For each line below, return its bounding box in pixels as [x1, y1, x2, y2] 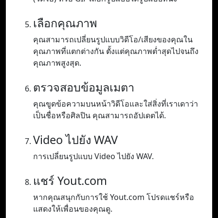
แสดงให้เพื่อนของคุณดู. [33, 203, 112, 215]
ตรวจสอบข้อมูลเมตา [33, 79, 134, 95]
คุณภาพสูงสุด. [33, 57, 81, 69]
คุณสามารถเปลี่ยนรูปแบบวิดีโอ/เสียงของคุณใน [33, 34, 193, 45]
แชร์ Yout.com [33, 173, 107, 189]
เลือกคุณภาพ [33, 15, 97, 31]
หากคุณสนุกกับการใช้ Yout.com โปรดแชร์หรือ [33, 192, 194, 203]
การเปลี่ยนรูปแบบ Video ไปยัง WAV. [33, 151, 154, 162]
